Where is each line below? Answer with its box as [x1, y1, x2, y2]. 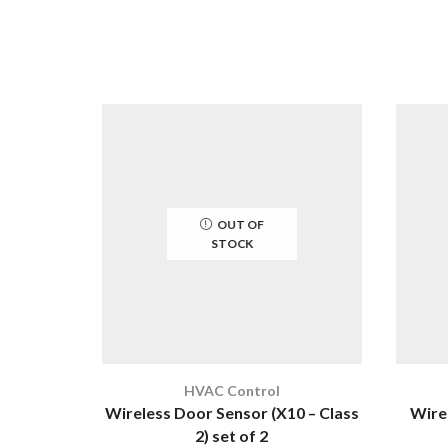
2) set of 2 [195, 425, 269, 445]
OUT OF [216, 217, 264, 233]
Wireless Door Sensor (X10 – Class [104, 402, 359, 422]
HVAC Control [183, 381, 280, 399]
